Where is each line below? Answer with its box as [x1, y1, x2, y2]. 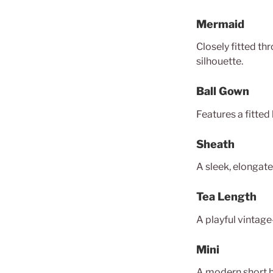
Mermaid [196, 17, 244, 30]
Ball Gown [196, 85, 249, 97]
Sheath [196, 137, 235, 151]
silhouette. [196, 55, 243, 67]
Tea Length [196, 190, 257, 203]
